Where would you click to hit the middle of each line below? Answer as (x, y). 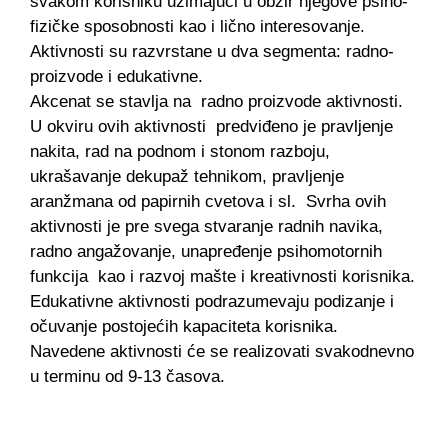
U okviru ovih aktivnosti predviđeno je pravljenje (211, 126)
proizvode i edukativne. (119, 76)
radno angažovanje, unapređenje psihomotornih (206, 251)
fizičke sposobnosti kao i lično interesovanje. (197, 26)
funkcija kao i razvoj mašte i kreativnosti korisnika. (222, 276)
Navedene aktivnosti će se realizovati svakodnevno (222, 351)
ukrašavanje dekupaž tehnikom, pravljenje (187, 176)
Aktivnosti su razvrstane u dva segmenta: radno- (212, 51)
